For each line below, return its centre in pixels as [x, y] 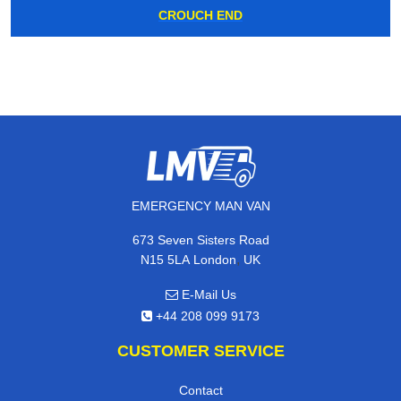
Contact [200, 390]
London [215, 259]
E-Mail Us [207, 294]
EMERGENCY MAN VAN [200, 205]
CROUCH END [200, 15]
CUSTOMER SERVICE [200, 350]
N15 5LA [165, 259]
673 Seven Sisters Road [200, 239]
